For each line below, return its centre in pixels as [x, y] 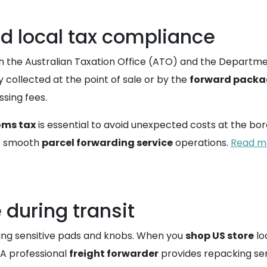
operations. [202, 143]
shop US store [220, 236]
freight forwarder [114, 254]
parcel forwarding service [107, 143]
